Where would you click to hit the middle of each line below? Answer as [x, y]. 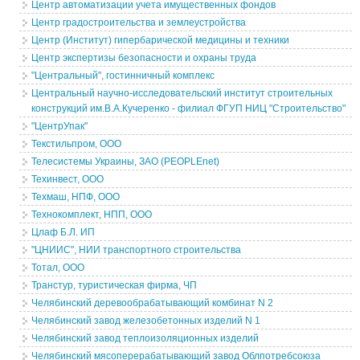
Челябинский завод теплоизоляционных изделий [145, 338]
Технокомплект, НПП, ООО [92, 215]
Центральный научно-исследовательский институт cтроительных [182, 93]
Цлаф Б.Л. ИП [63, 232]
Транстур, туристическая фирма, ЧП [115, 285]
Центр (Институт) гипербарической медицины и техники [161, 40]
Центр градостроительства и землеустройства [139, 22]
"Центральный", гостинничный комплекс [123, 76]
